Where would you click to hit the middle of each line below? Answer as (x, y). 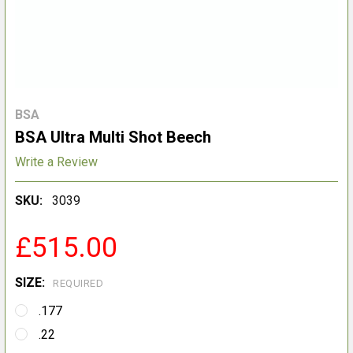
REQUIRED (78, 284)
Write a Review (56, 162)
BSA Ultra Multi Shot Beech (113, 137)
